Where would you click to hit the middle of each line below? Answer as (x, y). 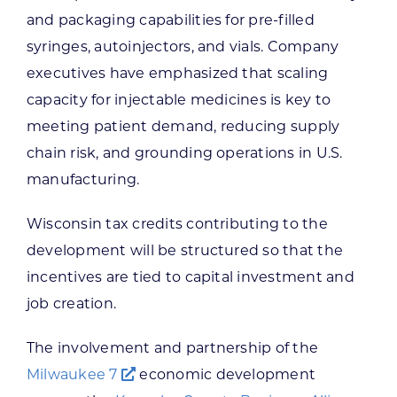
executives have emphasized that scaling (177, 74)
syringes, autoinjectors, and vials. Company (183, 47)
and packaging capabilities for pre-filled (170, 20)
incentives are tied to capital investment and (190, 277)
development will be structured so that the (185, 251)
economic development (226, 375)
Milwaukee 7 (74, 375)
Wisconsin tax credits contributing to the (177, 224)
